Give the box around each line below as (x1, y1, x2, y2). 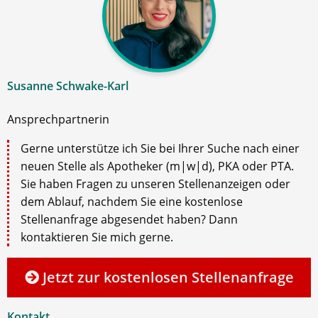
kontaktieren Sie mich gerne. (21, 229, 173, 245)
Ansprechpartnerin (7, 111, 109, 127)
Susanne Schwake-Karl (7, 78, 128, 94)
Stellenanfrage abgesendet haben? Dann (21, 212, 238, 227)
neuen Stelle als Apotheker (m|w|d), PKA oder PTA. (21, 158, 294, 174)
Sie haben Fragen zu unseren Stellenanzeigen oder (21, 176, 290, 192)
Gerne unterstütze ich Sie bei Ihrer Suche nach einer (21, 141, 300, 156)
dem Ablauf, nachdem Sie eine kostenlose (21, 194, 243, 209)
